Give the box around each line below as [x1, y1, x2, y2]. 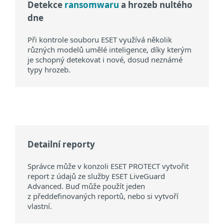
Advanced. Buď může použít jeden [27, 181, 145, 191]
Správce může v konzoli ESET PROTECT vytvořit [27, 161, 188, 171]
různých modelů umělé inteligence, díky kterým [27, 44, 191, 55]
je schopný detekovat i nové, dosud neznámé [27, 54, 182, 65]
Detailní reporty [27, 138, 95, 150]
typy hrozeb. [27, 64, 70, 75]
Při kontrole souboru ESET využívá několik [27, 34, 172, 45]
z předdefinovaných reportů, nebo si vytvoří [27, 191, 178, 201]
